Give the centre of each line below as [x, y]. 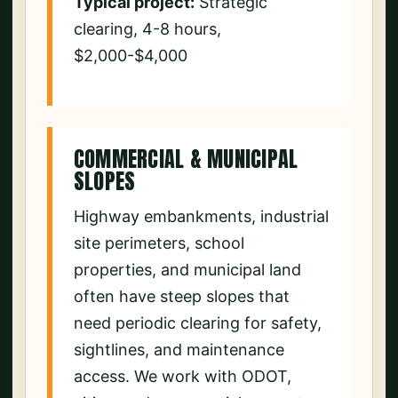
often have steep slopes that [182, 297]
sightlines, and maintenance [179, 350]
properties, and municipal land [187, 270]
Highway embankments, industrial [201, 217]
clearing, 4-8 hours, [147, 28]
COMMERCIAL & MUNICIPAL [186, 159]
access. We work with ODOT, [183, 377]
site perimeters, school [159, 243]
